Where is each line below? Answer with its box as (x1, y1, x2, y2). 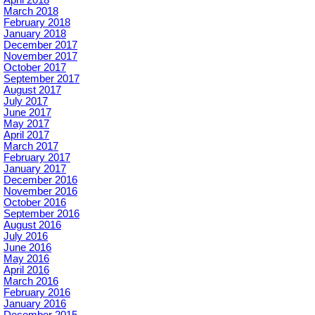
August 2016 (4, 219, 61, 231)
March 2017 (4, 140, 58, 152)
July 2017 (4, 95, 48, 107)
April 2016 (4, 264, 49, 276)
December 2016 (4, 174, 77, 186)
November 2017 (4, 50, 77, 62)
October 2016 (4, 196, 66, 208)
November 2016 (4, 185, 77, 197)
